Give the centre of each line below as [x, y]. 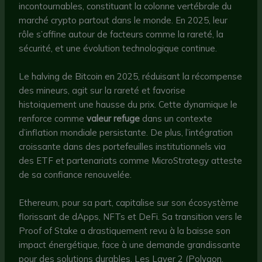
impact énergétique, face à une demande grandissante [130, 245]
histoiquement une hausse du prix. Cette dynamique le [128, 105]
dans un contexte [176, 119]
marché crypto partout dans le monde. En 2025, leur [123, 20]
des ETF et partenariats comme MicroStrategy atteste [131, 161]
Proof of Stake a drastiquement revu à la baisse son [125, 231]
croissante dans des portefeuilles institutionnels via [123, 147]
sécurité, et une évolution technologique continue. [118, 49]
